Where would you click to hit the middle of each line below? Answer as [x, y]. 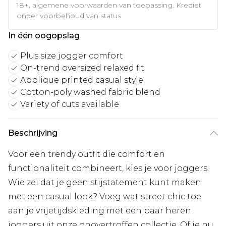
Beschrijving [33, 133]
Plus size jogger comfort [72, 55]
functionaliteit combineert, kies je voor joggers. [108, 168]
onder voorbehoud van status [69, 15]
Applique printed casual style [82, 80]
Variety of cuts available [70, 104]
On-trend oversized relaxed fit [82, 68]
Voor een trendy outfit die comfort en [87, 154]
